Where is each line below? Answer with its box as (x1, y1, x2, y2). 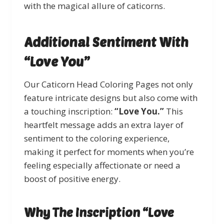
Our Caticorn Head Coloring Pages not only (24, 78, 193, 90)
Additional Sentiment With (24, 33, 188, 49)
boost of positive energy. (24, 172, 120, 184)
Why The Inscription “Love (24, 204, 174, 219)
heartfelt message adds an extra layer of (24, 118, 183, 130)
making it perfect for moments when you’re (24, 145, 194, 157)
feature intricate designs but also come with (24, 91, 197, 103)
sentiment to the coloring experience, (24, 132, 169, 144)
